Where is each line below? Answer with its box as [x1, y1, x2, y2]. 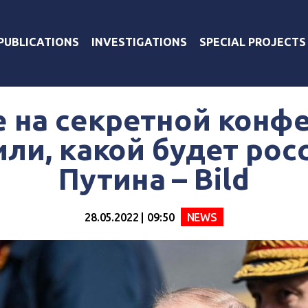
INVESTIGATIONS [91, 35, 187, 48]
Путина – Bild [58, 162, 250, 195]
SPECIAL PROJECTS [199, 35, 306, 48]
